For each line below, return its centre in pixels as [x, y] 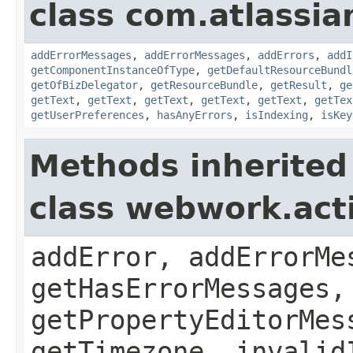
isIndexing [277, 115]
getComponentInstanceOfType [113, 70]
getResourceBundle [204, 85]
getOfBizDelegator [84, 85]
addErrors [286, 55]
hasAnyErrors [195, 115]
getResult [299, 85]
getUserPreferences [87, 115]
